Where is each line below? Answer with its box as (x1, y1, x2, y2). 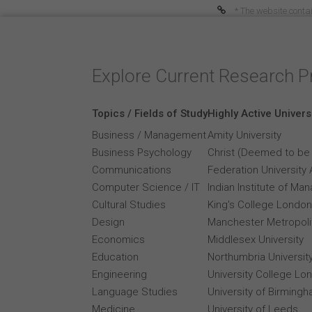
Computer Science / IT (92, 181, 200, 194)
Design (92, 216, 125, 228)
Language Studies (92, 286, 178, 298)
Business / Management (92, 129, 206, 141)
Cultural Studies (92, 198, 166, 211)
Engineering (92, 268, 147, 281)
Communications (92, 164, 171, 176)
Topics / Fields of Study (92, 107, 208, 120)
